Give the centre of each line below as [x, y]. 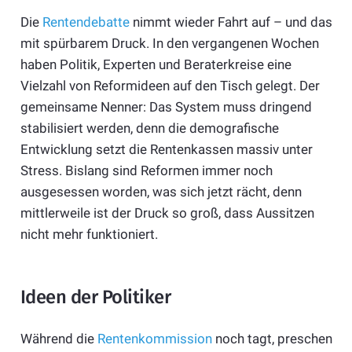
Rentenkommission [154, 339]
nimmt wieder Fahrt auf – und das [231, 22]
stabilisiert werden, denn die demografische [149, 128]
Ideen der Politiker [95, 297]
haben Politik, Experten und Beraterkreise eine [156, 64]
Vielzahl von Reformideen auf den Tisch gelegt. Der [170, 85]
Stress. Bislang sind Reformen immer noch [146, 170]
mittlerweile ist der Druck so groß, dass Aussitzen [167, 213]
